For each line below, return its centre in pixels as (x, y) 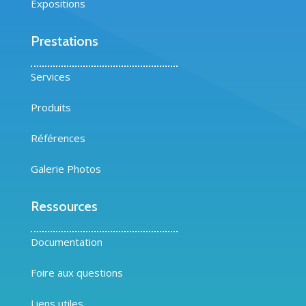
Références (58, 138)
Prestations (64, 41)
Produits (51, 108)
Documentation (66, 242)
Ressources (64, 207)
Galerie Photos (66, 169)
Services (50, 77)
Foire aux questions (76, 273)
